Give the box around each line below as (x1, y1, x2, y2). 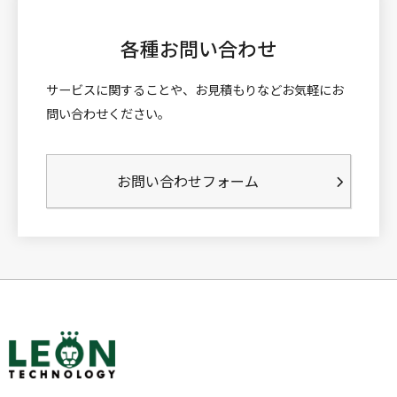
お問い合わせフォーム (117, 170, 259, 192)
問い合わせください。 (46, 105, 170, 123)
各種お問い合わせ (121, 34, 276, 63)
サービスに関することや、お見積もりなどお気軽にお (46, 81, 344, 99)
